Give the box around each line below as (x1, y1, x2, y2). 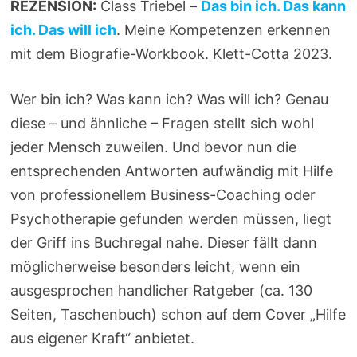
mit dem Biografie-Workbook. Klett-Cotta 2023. (10, 45, 333, 62)
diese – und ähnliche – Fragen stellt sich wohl (10, 115, 315, 131)
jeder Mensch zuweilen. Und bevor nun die (10, 139, 297, 155)
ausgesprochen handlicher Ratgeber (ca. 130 (10, 282, 313, 299)
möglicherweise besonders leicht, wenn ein (10, 258, 301, 275)
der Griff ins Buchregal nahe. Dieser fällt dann (10, 234, 318, 251)
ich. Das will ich (10, 22, 117, 38)
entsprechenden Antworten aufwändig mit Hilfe (10, 163, 334, 179)
